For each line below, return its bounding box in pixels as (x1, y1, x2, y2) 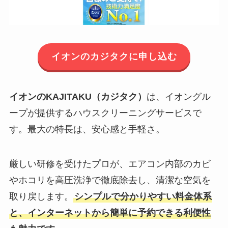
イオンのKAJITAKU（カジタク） (9, 91, 147, 102)
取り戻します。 (9, 191, 73, 202)
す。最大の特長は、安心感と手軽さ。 (9, 124, 165, 134)
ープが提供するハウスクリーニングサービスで (9, 107, 202, 118)
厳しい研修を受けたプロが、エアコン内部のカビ (9, 158, 211, 169)
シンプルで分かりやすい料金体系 (74, 191, 212, 202)
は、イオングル (146, 91, 211, 102)
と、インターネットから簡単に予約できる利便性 (9, 207, 211, 218)
